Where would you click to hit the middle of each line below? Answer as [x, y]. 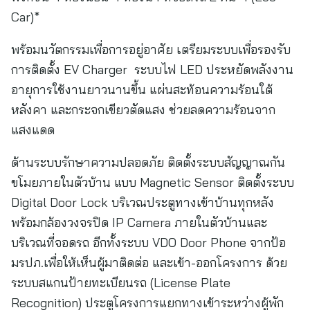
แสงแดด [38, 130]
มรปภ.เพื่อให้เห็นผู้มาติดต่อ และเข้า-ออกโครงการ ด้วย [149, 263]
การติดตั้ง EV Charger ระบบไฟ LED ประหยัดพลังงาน [152, 70]
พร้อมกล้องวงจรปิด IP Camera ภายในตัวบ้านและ [139, 222]
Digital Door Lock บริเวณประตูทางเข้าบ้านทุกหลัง [143, 202]
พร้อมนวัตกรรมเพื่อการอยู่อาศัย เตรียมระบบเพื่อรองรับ [151, 49]
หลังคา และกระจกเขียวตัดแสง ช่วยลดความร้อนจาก [143, 110]
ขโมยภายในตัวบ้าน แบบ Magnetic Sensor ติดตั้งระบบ [153, 182]
